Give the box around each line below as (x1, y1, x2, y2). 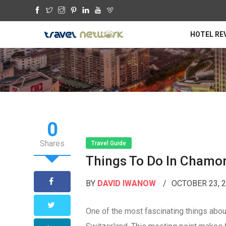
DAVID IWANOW (97, 178, 156, 188)
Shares (40, 138, 65, 148)
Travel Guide (91, 139, 127, 147)
